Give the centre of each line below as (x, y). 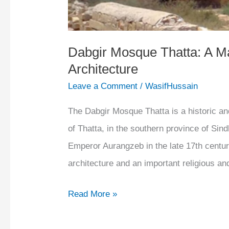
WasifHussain (172, 86)
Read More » (93, 194)
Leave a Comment (103, 86)
